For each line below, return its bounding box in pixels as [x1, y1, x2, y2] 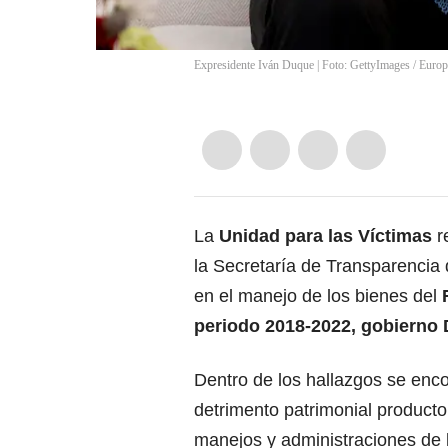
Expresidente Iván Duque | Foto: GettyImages [194, 58, 410, 73]
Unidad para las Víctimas [219, 226, 432, 247]
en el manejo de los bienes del [194, 286, 442, 307]
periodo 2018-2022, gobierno [194, 316, 443, 337]
